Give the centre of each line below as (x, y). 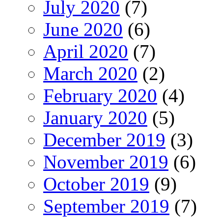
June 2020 (83, 29)
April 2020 (86, 51)
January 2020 (95, 117)
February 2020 (100, 95)
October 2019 (96, 184)
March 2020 (90, 73)
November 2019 (106, 162)
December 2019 (104, 139)
